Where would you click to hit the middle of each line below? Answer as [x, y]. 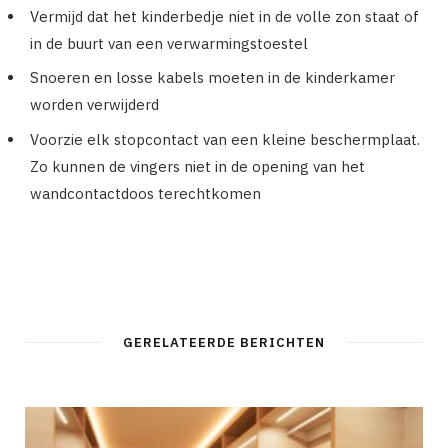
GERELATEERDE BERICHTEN [224, 343]
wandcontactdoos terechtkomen [145, 193]
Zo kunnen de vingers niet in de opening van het [197, 166]
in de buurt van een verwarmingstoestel [169, 43]
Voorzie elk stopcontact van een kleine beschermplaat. [225, 139]
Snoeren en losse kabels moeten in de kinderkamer [212, 78]
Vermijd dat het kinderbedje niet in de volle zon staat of [224, 16]
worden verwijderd [94, 105]
